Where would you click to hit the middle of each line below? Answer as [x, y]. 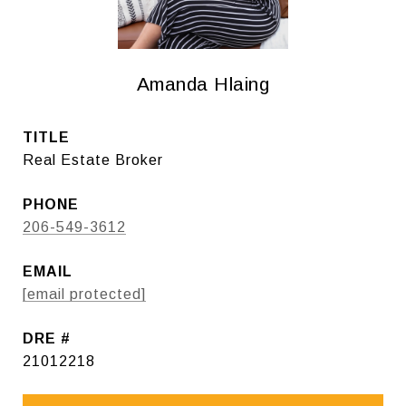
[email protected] [84, 294]
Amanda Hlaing [203, 84]
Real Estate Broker [93, 160]
